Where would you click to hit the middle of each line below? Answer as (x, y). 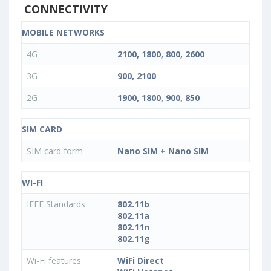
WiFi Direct (141, 260)
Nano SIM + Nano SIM (163, 151)
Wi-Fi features (55, 260)
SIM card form (56, 151)
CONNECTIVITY (64, 9)
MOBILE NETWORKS (63, 32)
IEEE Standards (57, 204)
